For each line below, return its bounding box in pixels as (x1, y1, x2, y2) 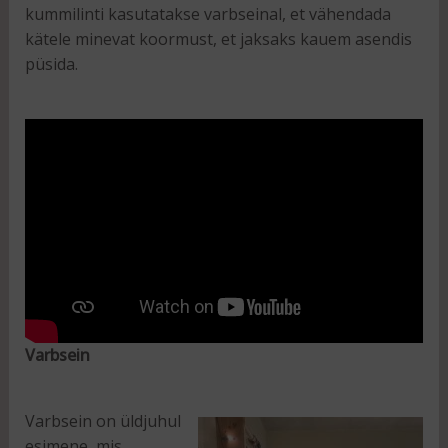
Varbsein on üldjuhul (24, 410, 181, 433)
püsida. (24, 53, 78, 76)
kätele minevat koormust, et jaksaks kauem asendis (24, 28, 412, 51)
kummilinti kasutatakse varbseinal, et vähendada (24, 3, 391, 26)
